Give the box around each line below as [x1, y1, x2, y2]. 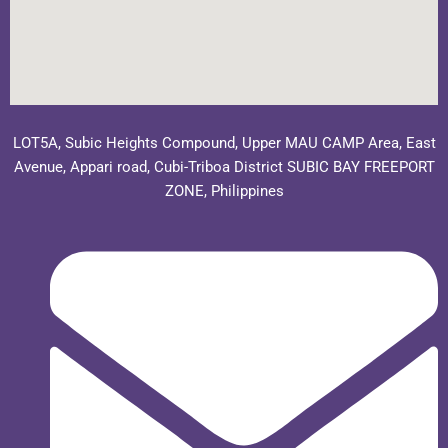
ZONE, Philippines [164, 182, 284, 200]
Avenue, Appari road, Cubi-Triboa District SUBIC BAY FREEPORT [13, 158, 435, 176]
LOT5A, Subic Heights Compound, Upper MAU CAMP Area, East [12, 134, 436, 152]
